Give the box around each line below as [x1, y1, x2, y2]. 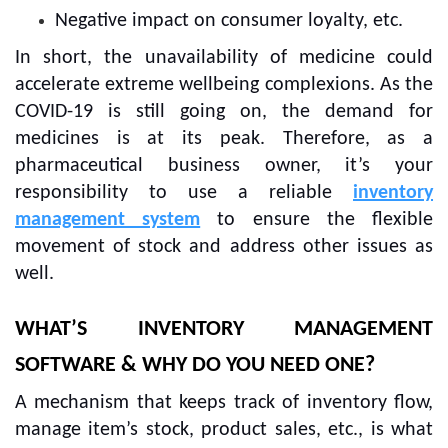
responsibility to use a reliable [15, 182, 332, 203]
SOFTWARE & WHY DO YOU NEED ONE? [15, 353, 375, 377]
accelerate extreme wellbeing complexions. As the [15, 74, 433, 95]
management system [15, 209, 201, 230]
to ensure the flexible [200, 209, 434, 230]
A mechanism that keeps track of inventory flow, [15, 392, 433, 413]
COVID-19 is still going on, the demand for [15, 101, 433, 122]
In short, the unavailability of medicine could [15, 47, 433, 68]
